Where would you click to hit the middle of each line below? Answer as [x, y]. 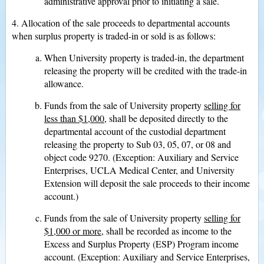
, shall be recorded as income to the [166, 231]
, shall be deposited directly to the [166, 118]
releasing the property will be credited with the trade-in [146, 70]
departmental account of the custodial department [135, 131]
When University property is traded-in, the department [144, 57]
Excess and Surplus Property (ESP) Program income [141, 244]
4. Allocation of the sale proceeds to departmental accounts [121, 23]
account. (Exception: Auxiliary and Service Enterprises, [147, 257]
